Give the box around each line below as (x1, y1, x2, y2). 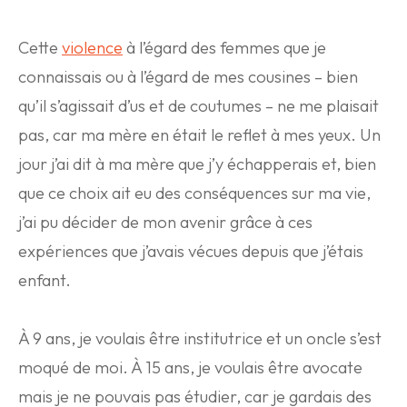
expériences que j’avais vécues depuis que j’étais (18, 241, 363, 262)
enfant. (18, 270, 71, 291)
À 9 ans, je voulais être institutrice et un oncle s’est (18, 328, 382, 349)
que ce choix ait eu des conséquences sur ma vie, (18, 183, 371, 203)
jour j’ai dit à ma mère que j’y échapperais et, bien (18, 154, 376, 174)
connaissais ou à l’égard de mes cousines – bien (18, 66, 358, 87)
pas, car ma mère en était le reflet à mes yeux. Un (18, 124, 381, 145)
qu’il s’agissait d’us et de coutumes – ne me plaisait (18, 95, 379, 116)
